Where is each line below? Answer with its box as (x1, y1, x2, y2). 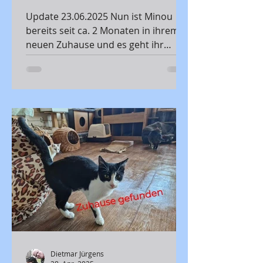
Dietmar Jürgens (50, 248, 104, 258)
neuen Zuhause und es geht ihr (26, 38, 164, 51)
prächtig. (26, 52, 65, 65)
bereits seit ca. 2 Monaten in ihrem (26, 24, 179, 37)
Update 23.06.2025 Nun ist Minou (26, 10, 110, 23)
